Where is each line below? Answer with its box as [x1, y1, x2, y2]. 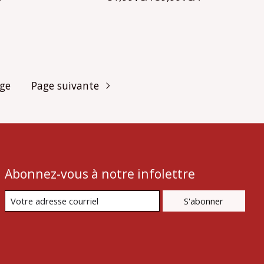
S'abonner [184, 194, 224, 207]
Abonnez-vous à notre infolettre [4, 164, 195, 182]
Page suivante [31, 78, 100, 93]
